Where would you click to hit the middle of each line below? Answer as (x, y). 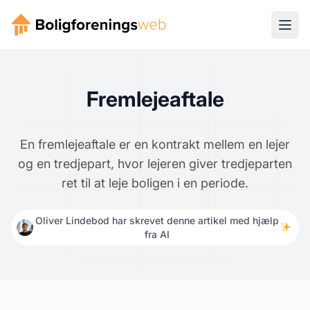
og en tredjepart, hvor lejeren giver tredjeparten (155, 164)
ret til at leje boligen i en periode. (155, 183)
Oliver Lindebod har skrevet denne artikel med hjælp (157, 220)
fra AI (157, 234)
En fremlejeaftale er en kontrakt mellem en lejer (155, 144)
